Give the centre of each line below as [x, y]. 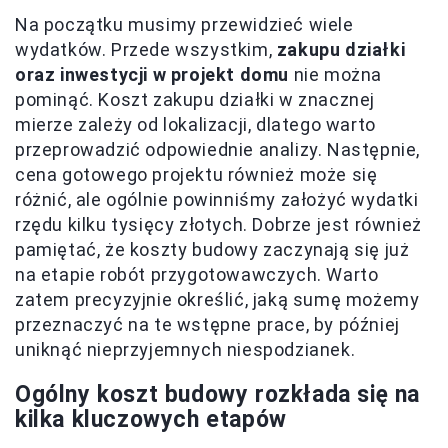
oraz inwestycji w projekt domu [152, 74]
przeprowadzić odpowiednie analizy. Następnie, [218, 149]
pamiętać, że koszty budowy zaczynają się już [212, 249]
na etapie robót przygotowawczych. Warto [197, 274]
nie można [336, 74]
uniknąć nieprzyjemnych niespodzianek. [185, 349]
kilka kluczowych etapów [151, 419]
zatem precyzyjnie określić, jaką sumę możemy [217, 299]
